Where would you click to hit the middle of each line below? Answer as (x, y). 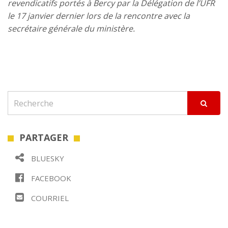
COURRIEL (49, 198)
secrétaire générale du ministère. (71, 28)
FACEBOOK (50, 178)
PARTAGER (44, 137)
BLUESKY (47, 158)
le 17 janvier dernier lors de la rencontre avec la (99, 16)
